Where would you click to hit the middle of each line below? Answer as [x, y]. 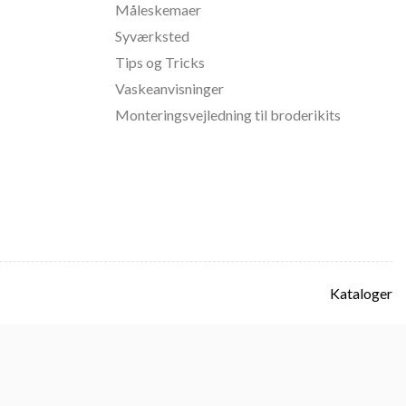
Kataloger [361, 293]
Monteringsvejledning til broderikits [228, 115]
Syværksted [152, 36]
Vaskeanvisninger [169, 88]
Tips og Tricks [160, 62]
